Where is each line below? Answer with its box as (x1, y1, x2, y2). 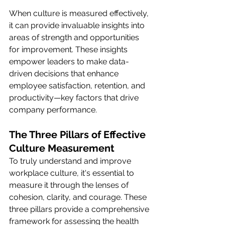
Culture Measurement (9, 142, 115, 155)
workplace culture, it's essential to (9, 168, 136, 178)
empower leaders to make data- (9, 57, 129, 67)
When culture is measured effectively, (9, 9, 151, 19)
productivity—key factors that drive (9, 93, 141, 103)
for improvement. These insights (9, 45, 130, 55)
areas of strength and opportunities (9, 33, 141, 43)
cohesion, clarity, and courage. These (9, 192, 149, 202)
